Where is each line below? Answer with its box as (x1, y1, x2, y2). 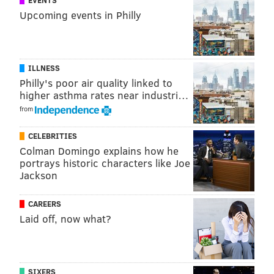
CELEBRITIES (28, 130, 77, 142)
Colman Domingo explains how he (20, 144, 179, 158)
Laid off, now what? (20, 212, 111, 226)
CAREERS (28, 198, 61, 210)
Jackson (20, 168, 57, 183)
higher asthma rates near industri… (20, 88, 189, 103)
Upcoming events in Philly (20, 8, 141, 23)
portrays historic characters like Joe (20, 156, 190, 171)
